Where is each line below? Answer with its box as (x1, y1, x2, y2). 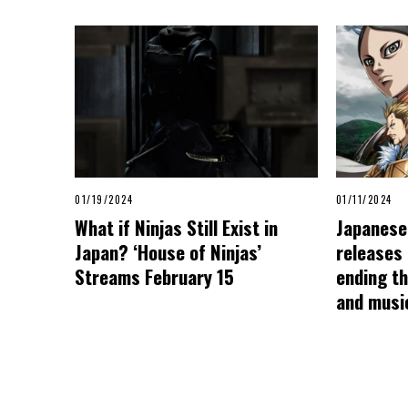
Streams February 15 (75, 261, 234, 291)
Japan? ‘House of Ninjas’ (75, 237, 261, 266)
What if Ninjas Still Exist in (75, 212, 278, 241)
